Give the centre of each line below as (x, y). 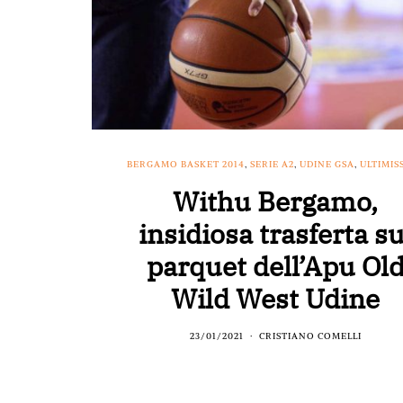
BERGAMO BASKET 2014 (186, 164)
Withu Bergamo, (276, 201)
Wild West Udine (276, 298)
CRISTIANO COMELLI (310, 336)
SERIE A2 (273, 164)
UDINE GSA (327, 164)
